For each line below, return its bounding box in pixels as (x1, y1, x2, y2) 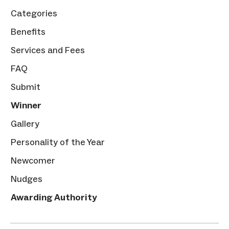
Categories (11, 7, 57, 19)
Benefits (11, 26, 45, 37)
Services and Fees (11, 44, 85, 56)
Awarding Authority (11, 191, 97, 203)
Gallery (11, 118, 39, 129)
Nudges (11, 173, 42, 185)
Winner (11, 99, 41, 111)
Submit (11, 81, 40, 93)
